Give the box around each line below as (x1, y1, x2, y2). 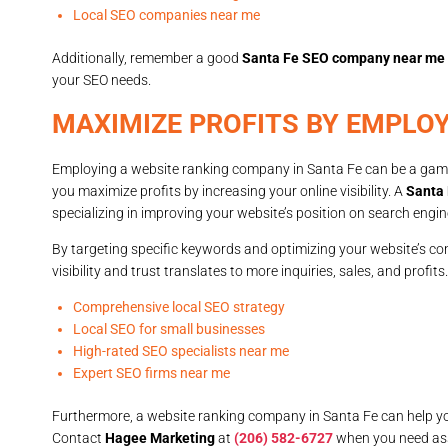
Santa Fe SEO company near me (242, 50, 445, 67)
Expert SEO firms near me (73, 365, 230, 382)
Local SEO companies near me (73, 7, 260, 24)
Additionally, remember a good (52, 50, 242, 67)
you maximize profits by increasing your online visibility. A (52, 183, 406, 200)
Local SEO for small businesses (73, 321, 265, 338)
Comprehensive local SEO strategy (73, 299, 285, 316)
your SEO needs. (52, 72, 151, 89)
